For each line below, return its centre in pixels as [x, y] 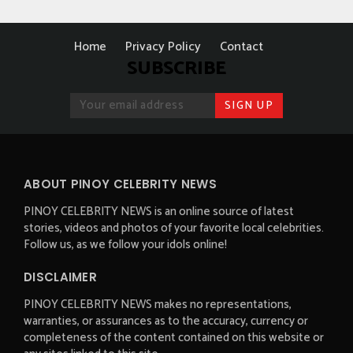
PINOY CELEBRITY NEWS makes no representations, [158, 304]
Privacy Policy [163, 46]
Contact [242, 46]
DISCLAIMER [60, 277]
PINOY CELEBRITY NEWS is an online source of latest [159, 211]
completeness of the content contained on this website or [174, 337]
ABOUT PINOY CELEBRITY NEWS [120, 184]
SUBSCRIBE [176, 69]
